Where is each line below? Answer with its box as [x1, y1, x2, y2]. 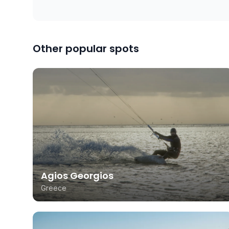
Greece [41, 184, 66, 193]
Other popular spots [33, 41, 139, 56]
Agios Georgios [41, 169, 113, 182]
